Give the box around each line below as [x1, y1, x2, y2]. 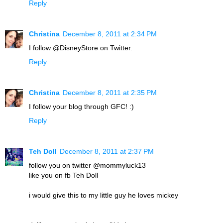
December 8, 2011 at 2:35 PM [63, 89, 157, 97]
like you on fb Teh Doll [29, 171, 98, 180]
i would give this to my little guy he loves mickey [29, 191, 178, 200]
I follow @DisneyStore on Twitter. [29, 44, 132, 52]
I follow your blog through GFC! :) [29, 103, 134, 111]
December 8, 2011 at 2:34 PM [63, 30, 157, 38]
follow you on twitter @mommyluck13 [29, 161, 146, 170]
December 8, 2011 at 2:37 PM [60, 147, 154, 156]
